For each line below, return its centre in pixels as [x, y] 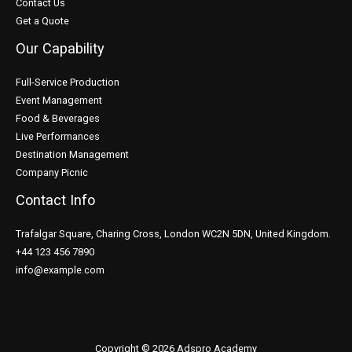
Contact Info [55, 200]
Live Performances [58, 137]
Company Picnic [52, 173]
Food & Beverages [58, 119]
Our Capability [60, 48]
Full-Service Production [68, 82]
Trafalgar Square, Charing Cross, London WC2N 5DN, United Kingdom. [173, 234]
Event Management [59, 101]
